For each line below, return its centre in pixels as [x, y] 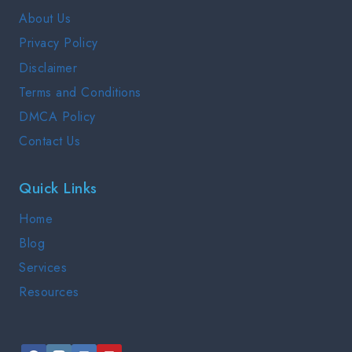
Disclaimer [48, 68]
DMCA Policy [57, 116]
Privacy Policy [59, 43]
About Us [45, 19]
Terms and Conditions [80, 92]
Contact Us [50, 141]
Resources [49, 292]
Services [43, 268]
